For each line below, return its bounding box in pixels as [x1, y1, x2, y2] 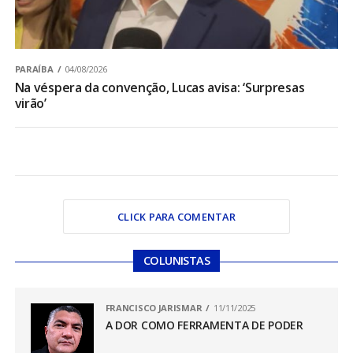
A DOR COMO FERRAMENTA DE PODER [105, 318, 303, 333]
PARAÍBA [14, 63, 54, 76]
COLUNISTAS [143, 253, 210, 269]
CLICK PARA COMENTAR [117, 210, 236, 225]
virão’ [14, 95, 46, 113]
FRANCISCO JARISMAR [105, 302, 203, 314]
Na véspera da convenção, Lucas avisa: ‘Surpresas [14, 79, 305, 97]
